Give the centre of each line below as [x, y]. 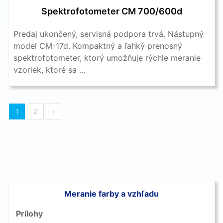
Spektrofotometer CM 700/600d [111, 11]
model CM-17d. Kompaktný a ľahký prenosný [98, 46]
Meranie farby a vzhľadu [111, 193]
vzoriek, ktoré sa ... [49, 69]
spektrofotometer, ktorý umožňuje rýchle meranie [107, 57]
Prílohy [29, 213]
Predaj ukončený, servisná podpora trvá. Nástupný [109, 34]
